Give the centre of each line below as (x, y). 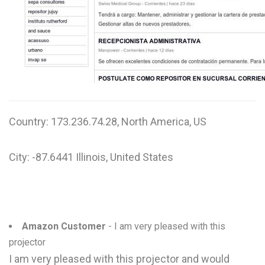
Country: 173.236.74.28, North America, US (108, 122)
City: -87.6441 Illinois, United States (91, 157)
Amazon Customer (64, 226)
